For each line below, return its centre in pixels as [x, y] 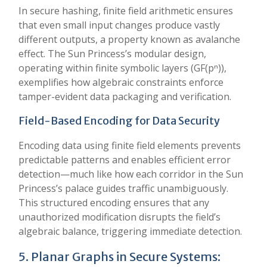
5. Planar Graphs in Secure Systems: [119, 257]
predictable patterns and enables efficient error [125, 160]
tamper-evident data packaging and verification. [125, 97]
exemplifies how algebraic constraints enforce [121, 82]
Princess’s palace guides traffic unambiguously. [123, 188]
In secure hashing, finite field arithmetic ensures [126, 11]
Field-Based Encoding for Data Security [119, 121]
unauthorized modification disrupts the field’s [119, 217]
